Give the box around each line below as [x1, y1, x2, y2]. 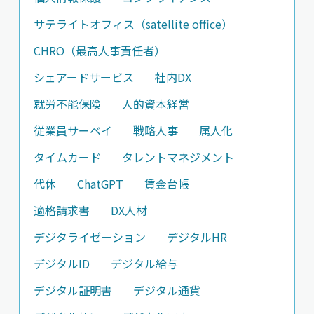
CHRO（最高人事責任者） [33, 41, 165, 59]
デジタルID [33, 254, 90, 272]
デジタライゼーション [33, 228, 146, 245]
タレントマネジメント [121, 148, 234, 165]
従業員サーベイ [33, 121, 112, 139]
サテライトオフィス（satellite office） [33, 15, 233, 32]
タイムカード [33, 148, 101, 165]
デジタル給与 [110, 254, 178, 272]
